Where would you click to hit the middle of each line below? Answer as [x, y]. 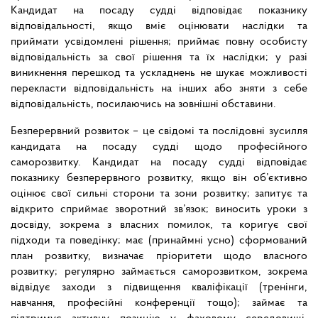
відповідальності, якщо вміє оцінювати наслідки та [159, 27]
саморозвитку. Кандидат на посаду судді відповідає [159, 163]
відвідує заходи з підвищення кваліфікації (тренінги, [159, 288]
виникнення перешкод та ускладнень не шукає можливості [159, 73]
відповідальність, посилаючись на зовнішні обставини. [143, 105]
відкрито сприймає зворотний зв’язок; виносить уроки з [159, 210]
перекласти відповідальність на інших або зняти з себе [159, 89]
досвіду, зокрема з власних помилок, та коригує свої [159, 225]
